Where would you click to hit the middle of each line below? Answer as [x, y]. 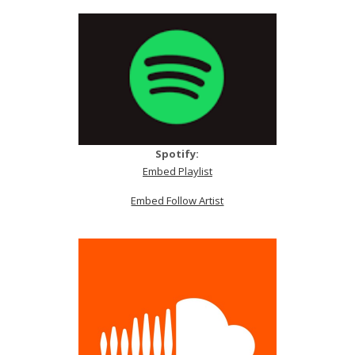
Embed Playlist [177, 171]
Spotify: [177, 153]
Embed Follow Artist [177, 200]
